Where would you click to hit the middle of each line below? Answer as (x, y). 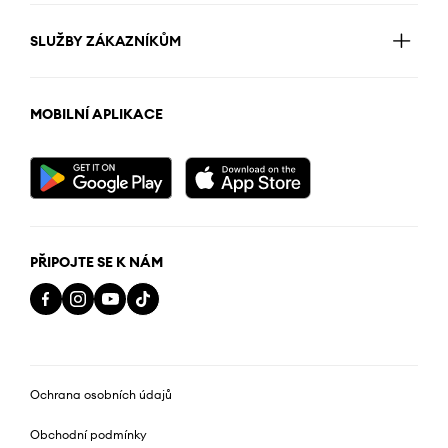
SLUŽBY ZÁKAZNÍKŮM (105, 41)
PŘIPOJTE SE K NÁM (96, 262)
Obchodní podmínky (88, 435)
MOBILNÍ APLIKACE (96, 114)
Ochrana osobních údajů (101, 395)
